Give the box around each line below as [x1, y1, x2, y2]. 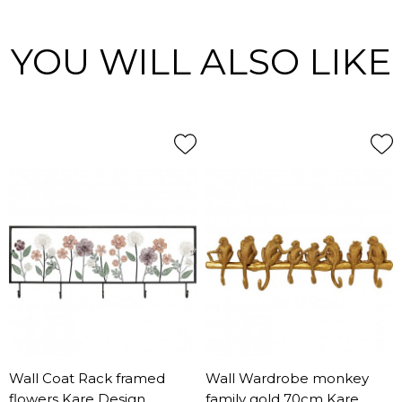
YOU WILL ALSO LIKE [11, 39, 391, 83]
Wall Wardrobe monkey [205, 370, 369, 388]
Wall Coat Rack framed [9, 370, 165, 388]
